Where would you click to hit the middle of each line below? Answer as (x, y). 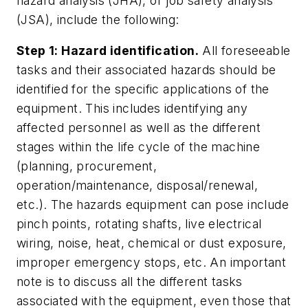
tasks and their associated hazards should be (146, 70)
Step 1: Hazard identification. (108, 51)
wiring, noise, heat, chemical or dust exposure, (152, 243)
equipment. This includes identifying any (132, 109)
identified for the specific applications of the (143, 89)
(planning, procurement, (87, 166)
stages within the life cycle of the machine (139, 147)
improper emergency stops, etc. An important (152, 263)
